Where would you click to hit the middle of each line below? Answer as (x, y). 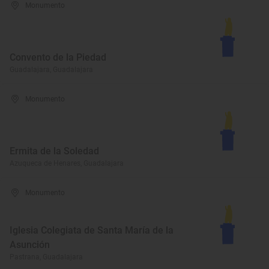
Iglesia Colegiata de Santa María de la (92, 230)
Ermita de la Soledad (54, 151)
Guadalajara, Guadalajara (51, 70)
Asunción (30, 245)
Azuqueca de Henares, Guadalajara (67, 163)
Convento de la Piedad (58, 57)
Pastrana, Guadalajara (46, 257)
